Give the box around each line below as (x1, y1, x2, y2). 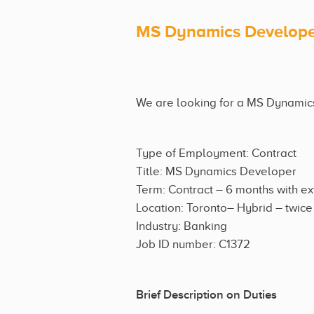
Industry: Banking (136, 219, 227, 233)
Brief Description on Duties (136, 287, 277, 302)
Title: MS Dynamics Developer (136, 164, 296, 178)
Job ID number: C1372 (136, 237, 250, 251)
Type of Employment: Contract (136, 146, 296, 160)
